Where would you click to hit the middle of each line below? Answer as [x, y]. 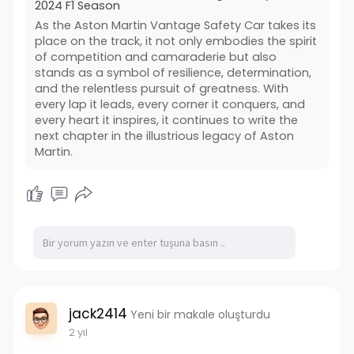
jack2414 [98, 314]
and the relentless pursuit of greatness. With [161, 89]
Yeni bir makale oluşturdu [200, 315]
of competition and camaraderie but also [155, 57]
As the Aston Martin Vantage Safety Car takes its [175, 26]
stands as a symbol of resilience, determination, [173, 73]
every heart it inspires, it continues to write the [166, 121]
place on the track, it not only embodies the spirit [175, 41]
